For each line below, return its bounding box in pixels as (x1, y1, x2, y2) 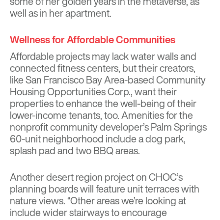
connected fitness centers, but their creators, (10, 61, 195, 76)
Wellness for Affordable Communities (10, 32, 175, 47)
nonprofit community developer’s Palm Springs (10, 120, 207, 135)
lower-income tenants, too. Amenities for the (10, 108, 193, 123)
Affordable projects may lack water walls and (10, 49, 196, 64)
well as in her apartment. (10, 6, 111, 21)
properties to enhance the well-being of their (10, 96, 196, 111)
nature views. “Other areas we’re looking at (10, 193, 186, 208)
